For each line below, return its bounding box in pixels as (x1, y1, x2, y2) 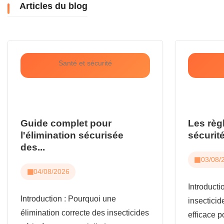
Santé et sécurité (58, 58, 112, 67)
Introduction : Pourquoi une (20, 194, 116, 203)
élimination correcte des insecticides (20, 208, 149, 217)
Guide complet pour (20, 117, 111, 128)
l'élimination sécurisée (20, 129, 123, 140)
